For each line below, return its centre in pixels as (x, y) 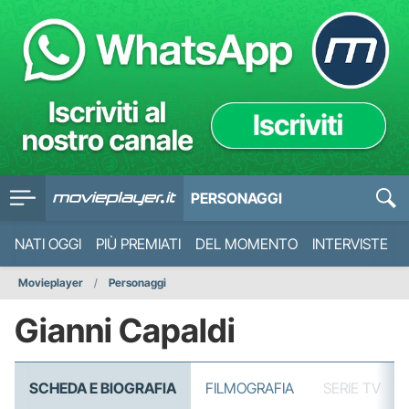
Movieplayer (51, 283)
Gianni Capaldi (125, 330)
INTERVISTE (350, 244)
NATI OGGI (48, 244)
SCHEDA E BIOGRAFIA (103, 388)
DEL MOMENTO (246, 244)
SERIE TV (352, 388)
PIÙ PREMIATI (138, 244)
